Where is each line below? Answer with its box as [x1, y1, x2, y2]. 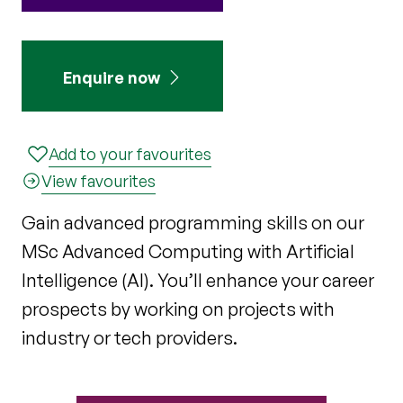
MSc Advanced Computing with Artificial [22, 239, 354, 263]
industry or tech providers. [22, 326, 237, 349]
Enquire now [63, 67, 160, 87]
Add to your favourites [49, 143, 211, 164]
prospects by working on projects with [22, 297, 335, 320]
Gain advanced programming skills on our [22, 210, 364, 234]
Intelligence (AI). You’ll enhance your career [22, 268, 374, 291]
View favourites [41, 170, 156, 191]
